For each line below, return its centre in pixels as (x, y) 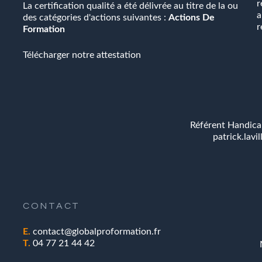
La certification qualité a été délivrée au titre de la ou (130, 6)
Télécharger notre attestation (82, 55)
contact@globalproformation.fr (97, 232)
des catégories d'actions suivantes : (96, 18)
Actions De (192, 18)
